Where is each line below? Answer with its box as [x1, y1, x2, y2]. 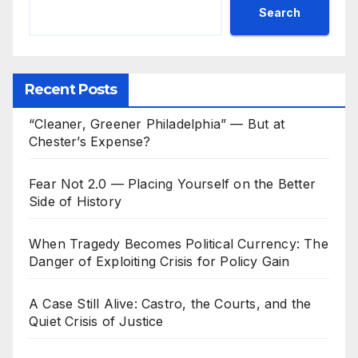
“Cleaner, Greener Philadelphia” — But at [29, 115, 285, 132]
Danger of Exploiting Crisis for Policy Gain [29, 253, 290, 269]
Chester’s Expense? [29, 133, 151, 149]
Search [259, 6, 300, 20]
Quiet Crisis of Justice [29, 312, 164, 329]
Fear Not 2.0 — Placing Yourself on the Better [29, 175, 316, 192]
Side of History [29, 193, 121, 209]
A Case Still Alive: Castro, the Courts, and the [29, 295, 312, 312]
